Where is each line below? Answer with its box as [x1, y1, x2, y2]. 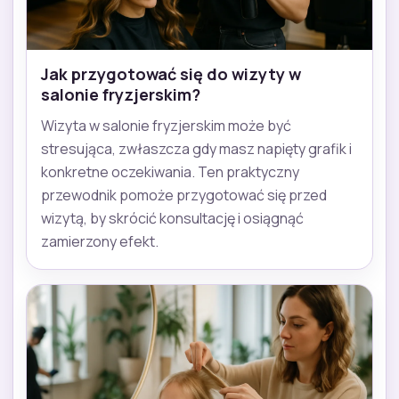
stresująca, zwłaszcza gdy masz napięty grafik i [41, 139, 352, 159]
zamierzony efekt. [41, 232, 159, 252]
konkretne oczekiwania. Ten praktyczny [41, 162, 299, 183]
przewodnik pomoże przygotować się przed [41, 185, 327, 206]
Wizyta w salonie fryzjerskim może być [41, 116, 291, 136]
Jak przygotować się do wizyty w [41, 63, 301, 85]
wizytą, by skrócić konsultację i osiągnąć [41, 208, 304, 229]
